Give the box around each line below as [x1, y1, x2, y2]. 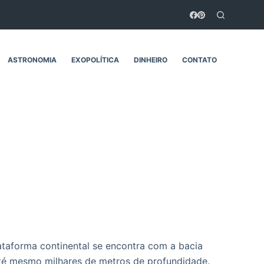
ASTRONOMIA [8, 55, 57, 64]
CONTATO [182, 55, 217, 64]
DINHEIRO [134, 55, 168, 64]
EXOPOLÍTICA [71, 55, 120, 64]
